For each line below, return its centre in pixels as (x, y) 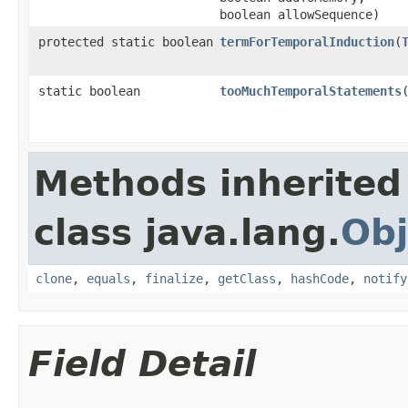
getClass (247, 279)
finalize (174, 279)
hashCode (320, 279)
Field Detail (142, 364)
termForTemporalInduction (307, 42)
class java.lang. (187, 233)
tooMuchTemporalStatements (311, 91)
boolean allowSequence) (300, 15)
